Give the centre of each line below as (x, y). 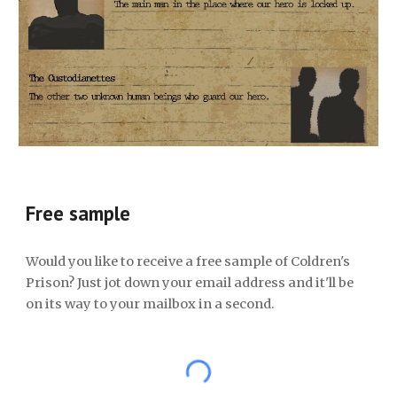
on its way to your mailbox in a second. (151, 304)
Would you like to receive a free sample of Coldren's (188, 261)
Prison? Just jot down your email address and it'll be (190, 283)
